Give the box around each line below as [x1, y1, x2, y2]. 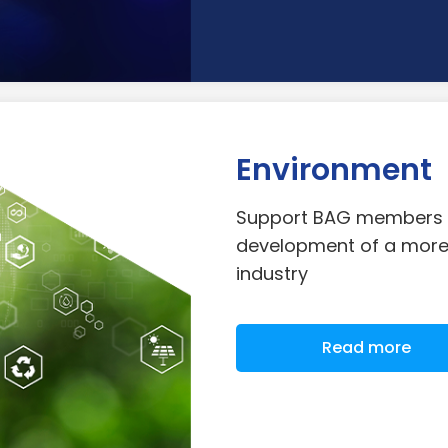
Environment [236, 148, 432, 191]
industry [236, 260, 308, 286]
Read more [321, 335, 411, 359]
